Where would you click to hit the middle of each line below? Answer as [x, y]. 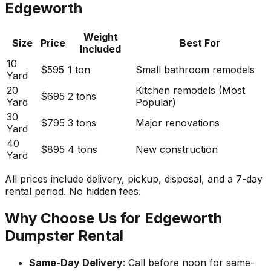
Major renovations [178, 122]
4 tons [83, 149]
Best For [200, 43]
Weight [100, 37]
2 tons [82, 96]
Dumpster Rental [64, 235]
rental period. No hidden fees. [73, 191]
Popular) [156, 102]
